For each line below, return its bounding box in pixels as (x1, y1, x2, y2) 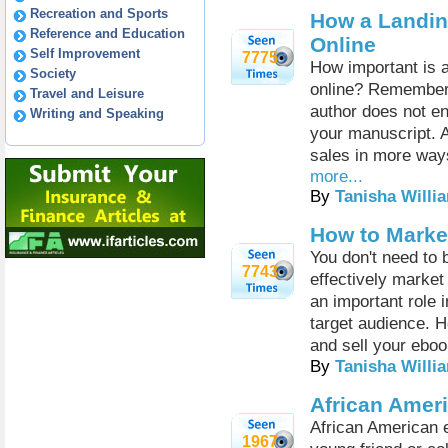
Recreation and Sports (30, 6, 168, 21)
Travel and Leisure (30, 86, 144, 101)
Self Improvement (30, 46, 140, 61)
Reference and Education (30, 26, 185, 41)
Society (30, 66, 76, 81)
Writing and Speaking (30, 106, 164, 121)
